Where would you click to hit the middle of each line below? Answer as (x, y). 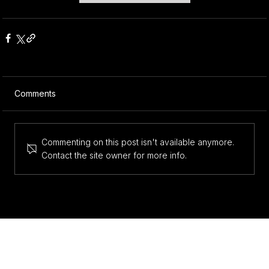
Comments (35, 93)
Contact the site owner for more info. (114, 155)
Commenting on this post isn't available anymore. (138, 142)
